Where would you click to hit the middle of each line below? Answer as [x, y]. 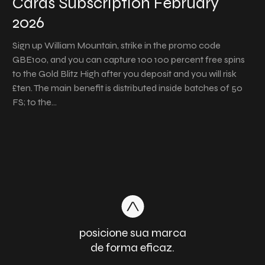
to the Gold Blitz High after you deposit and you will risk [125, 74]
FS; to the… [35, 102]
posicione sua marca [132, 233]
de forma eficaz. [132, 248]
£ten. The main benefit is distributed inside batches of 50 [127, 88]
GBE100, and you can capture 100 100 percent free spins [129, 59]
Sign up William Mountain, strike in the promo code [117, 45]
